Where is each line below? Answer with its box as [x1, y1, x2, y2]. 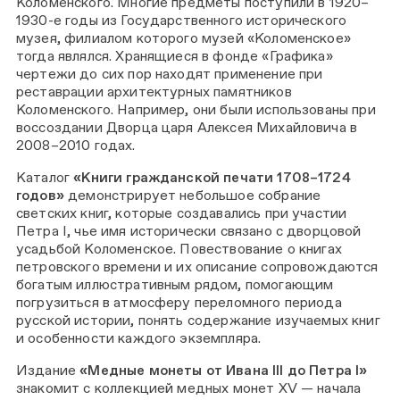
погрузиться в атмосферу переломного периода [16, 293, 342, 311]
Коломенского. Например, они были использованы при [16, 101, 376, 119]
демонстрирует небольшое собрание [63, 186, 321, 204]
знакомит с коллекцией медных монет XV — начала [16, 379, 362, 396]
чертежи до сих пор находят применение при [16, 65, 323, 83]
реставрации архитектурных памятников [16, 83, 292, 101]
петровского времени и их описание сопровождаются [16, 257, 379, 275]
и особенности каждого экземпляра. [16, 329, 262, 346]
